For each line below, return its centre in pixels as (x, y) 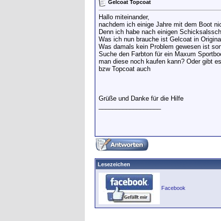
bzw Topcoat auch (125, 69)
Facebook (173, 188)
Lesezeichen (114, 164)
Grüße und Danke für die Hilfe (141, 99)
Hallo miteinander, (124, 17)
